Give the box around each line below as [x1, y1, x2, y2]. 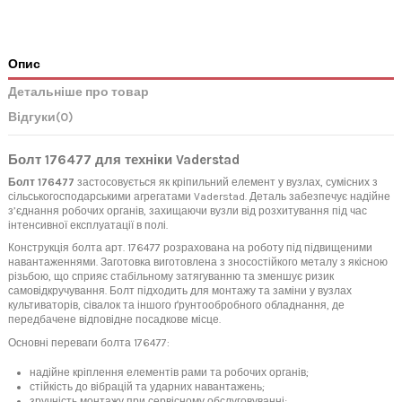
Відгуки [8, 109, 56, 124]
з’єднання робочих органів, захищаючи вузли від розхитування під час [8, 204, 367, 217]
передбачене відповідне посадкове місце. [8, 313, 221, 327]
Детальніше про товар [8, 83, 149, 99]
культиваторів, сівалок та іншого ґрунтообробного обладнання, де [8, 299, 345, 312]
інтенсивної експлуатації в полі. [8, 218, 168, 232]
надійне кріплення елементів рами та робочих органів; [30, 365, 309, 379]
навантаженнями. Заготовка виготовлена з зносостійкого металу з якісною [8, 256, 388, 269]
